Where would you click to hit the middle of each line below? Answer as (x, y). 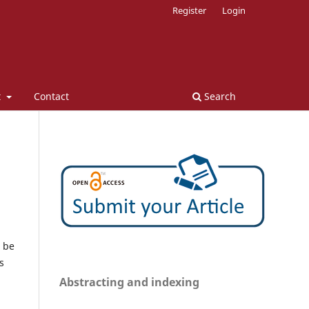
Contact (51, 96)
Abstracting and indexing (129, 282)
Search (219, 96)
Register (190, 10)
